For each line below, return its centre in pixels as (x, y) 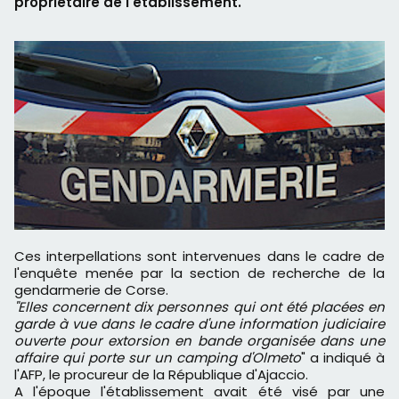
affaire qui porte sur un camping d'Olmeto (158, 357)
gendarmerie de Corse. (91, 289)
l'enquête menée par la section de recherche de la (199, 273)
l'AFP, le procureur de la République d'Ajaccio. (161, 374)
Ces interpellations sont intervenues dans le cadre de (20, 256)
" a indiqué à (343, 357)
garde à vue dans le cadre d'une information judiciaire (199, 323)
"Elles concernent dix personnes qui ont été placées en (199, 306)
